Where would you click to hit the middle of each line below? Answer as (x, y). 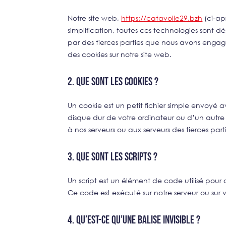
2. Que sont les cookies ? (113, 82)
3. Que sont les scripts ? (113, 157)
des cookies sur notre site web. (120, 54)
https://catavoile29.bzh (162, 18)
